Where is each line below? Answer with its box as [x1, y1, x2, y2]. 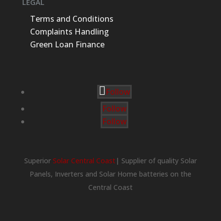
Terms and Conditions [30, 13, 113, 24]
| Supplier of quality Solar [115, 156, 197, 165]
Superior [24, 156, 53, 165]
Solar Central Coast [52, 156, 115, 165]
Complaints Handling [30, 26, 109, 37]
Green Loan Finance [30, 39, 105, 50]
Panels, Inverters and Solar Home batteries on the [29, 169, 191, 179]
